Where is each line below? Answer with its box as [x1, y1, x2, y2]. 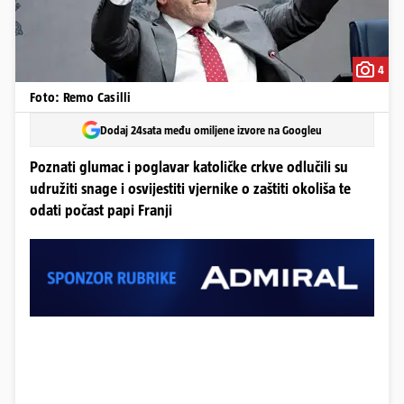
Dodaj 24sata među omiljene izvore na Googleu [100, 123, 322, 137]
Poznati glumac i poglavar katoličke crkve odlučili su [30, 159, 348, 176]
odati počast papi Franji [30, 202, 172, 219]
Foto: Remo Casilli [30, 89, 132, 105]
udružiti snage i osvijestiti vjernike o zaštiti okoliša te [30, 180, 351, 197]
